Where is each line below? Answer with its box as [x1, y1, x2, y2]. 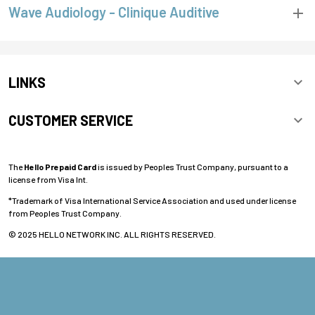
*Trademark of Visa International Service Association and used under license [8, 195, 296, 205]
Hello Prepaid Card [24, 162, 96, 172]
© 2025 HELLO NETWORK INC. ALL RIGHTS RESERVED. [8, 229, 216, 239]
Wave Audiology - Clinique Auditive [8, 3, 219, 20]
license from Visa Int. [8, 174, 88, 184]
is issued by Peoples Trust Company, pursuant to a [96, 162, 288, 172]
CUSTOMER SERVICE [8, 112, 133, 129]
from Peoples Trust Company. [8, 208, 122, 218]
